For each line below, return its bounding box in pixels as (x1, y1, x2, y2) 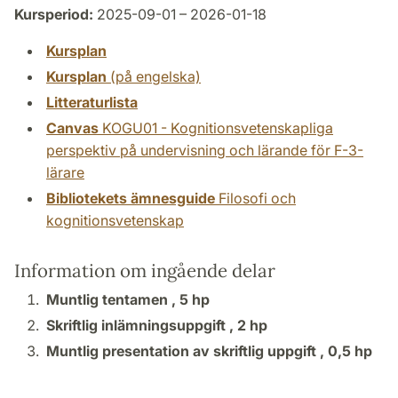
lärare (46, 163, 84, 181)
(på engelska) (107, 67, 201, 85)
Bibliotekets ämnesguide (46, 188, 215, 207)
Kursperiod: (14, 4, 93, 23)
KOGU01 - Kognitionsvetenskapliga (99, 118, 333, 137)
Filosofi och (215, 188, 296, 207)
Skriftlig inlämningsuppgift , (46, 315, 237, 334)
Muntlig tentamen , (46, 290, 179, 308)
